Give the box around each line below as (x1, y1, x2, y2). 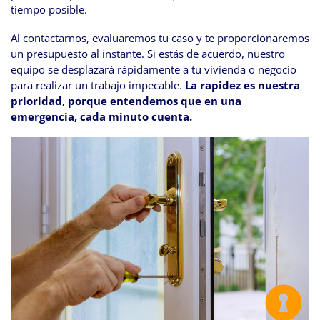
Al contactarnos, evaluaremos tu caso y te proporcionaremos (11, 31, 309, 46)
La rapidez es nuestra (185, 78, 300, 93)
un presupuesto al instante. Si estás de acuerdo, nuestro (11, 46, 285, 61)
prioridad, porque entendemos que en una (11, 94, 241, 109)
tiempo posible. (11, 2, 87, 17)
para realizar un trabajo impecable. (11, 78, 185, 93)
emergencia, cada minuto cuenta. (11, 109, 192, 124)
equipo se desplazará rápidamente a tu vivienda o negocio (11, 62, 296, 77)
